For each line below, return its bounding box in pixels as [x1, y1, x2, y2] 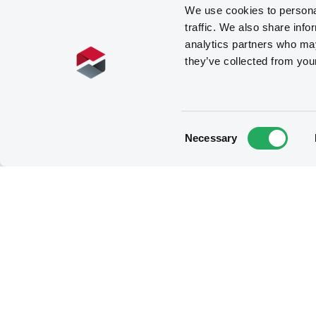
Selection [184, 140, 228, 152]
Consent [184, 123, 224, 135]
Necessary [185, 132, 238, 144]
